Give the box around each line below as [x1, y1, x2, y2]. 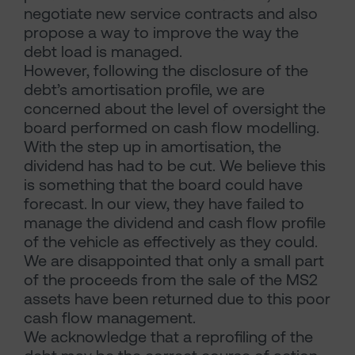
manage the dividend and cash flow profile [24, 213, 326, 232]
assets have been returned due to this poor [24, 289, 330, 308]
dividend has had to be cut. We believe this [24, 156, 326, 175]
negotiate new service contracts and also [24, 4, 318, 23]
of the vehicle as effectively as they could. [24, 232, 318, 251]
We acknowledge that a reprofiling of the [24, 327, 313, 346]
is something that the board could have [24, 175, 303, 194]
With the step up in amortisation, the [24, 137, 281, 156]
